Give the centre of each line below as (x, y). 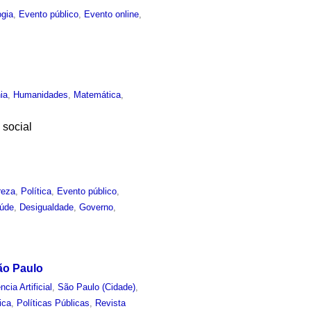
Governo (96, 207)
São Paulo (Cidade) (97, 287)
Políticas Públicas (53, 303)
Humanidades (41, 94)
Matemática (98, 94)
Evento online (112, 15)
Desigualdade (47, 207)
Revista (111, 303)
